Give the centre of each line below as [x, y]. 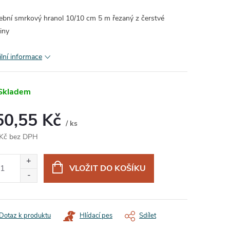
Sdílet [148, 216]
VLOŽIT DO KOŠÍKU [107, 168]
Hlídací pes [96, 216]
